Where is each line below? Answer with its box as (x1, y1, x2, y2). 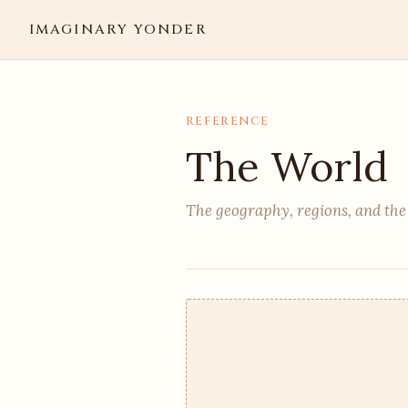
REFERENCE (186, 113, 270, 129)
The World (186, 140, 388, 192)
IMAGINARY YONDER (29, 20, 208, 39)
